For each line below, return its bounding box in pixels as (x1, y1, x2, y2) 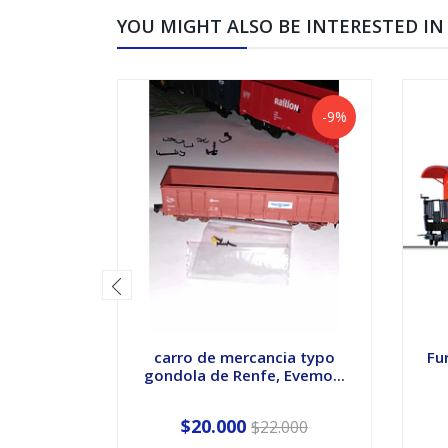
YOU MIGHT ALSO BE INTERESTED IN (117, 13, 444, 38)
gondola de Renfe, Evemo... (144, 364, 345, 385)
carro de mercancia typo (154, 346, 335, 367)
